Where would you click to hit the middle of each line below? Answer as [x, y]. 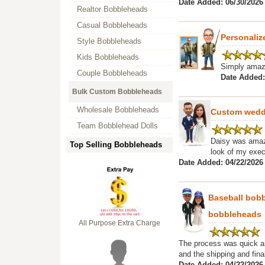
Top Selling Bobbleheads [116, 145]
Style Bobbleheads [109, 41]
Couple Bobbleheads [112, 73]
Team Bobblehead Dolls [117, 126]
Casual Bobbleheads [112, 25]
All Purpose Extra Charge [119, 223]
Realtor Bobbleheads [112, 9]
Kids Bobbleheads [108, 57]
